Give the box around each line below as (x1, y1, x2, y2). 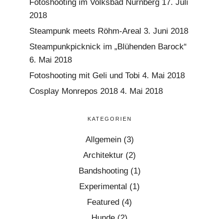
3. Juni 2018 (144, 26, 188, 36)
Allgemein (85, 134, 121, 144)
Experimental (79, 181, 127, 191)
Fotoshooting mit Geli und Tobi (29, 70, 140, 80)
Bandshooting (78, 166, 128, 175)
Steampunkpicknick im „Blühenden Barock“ (29, 42, 187, 51)
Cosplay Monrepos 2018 (29, 86, 118, 96)
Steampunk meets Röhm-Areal (29, 26, 141, 36)
